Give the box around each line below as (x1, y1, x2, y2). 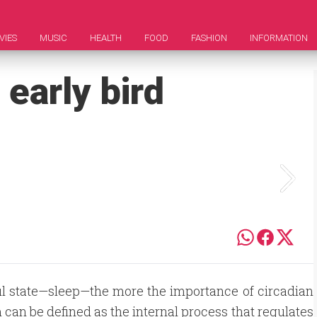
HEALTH (90, 33, 122, 43)
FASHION (191, 33, 227, 43)
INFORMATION (250, 33, 308, 43)
